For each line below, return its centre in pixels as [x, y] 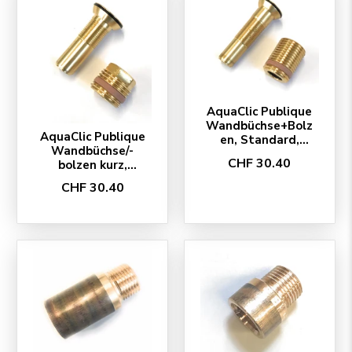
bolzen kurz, [92, 165]
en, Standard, [259, 140]
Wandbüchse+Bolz [260, 126]
